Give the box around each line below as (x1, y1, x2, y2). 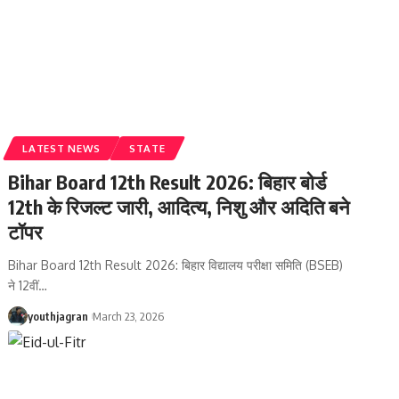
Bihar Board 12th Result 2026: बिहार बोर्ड (8, 168, 327, 194)
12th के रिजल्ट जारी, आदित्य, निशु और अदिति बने (8, 193, 351, 219)
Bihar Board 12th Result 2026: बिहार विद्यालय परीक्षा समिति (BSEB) (8, 256, 344, 273)
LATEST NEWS (22, 141, 102, 155)
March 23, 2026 (92, 308, 164, 323)
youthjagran (28, 308, 89, 323)
